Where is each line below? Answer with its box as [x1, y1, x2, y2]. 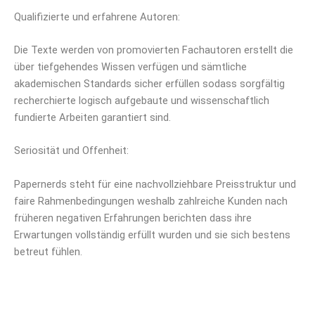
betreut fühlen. [14, 245, 82, 258]
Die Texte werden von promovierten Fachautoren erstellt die [14, 44, 293, 57]
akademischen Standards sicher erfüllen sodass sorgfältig [14, 77, 285, 91]
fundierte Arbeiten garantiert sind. [14, 111, 171, 124]
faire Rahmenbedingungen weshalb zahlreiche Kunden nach [14, 194, 288, 207]
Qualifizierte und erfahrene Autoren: [14, 10, 180, 23]
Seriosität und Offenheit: [14, 144, 129, 157]
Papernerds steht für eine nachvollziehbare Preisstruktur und [14, 177, 296, 191]
